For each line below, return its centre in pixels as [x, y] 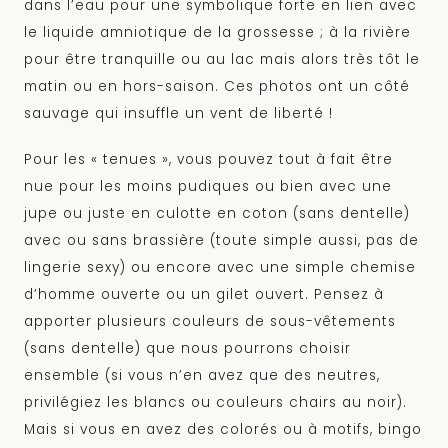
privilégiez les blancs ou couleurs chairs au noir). [215, 402]
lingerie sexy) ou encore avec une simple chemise [220, 267]
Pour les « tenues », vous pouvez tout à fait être [208, 159]
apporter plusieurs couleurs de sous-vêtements [210, 321]
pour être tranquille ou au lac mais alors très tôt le [222, 59]
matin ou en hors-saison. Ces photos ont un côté [217, 86]
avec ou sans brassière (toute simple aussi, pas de [221, 240]
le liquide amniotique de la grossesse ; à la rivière [217, 32]
